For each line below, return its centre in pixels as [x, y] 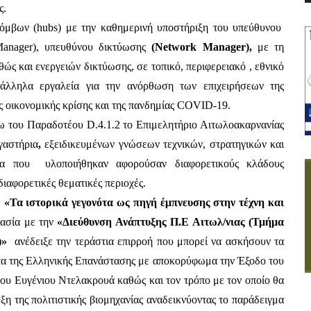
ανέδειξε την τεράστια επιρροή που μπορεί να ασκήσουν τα [146, 241]
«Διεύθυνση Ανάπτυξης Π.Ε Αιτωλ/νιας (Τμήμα [171, 222]
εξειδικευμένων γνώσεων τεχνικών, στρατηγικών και [165, 144]
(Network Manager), [204, 47]
